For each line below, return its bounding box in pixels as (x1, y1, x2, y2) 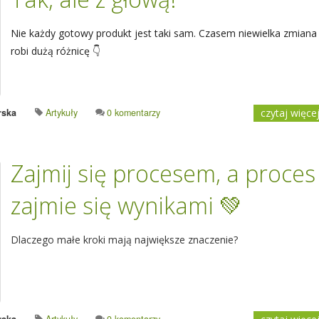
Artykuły (46, 106, 78, 119)
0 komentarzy (107, 106, 160, 119)
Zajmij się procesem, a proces (11, 158, 315, 189)
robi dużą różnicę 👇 (11, 44, 103, 58)
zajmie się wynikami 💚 (11, 190, 242, 221)
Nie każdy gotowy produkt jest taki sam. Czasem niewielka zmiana (11, 26, 317, 40)
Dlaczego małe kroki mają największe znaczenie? (11, 233, 238, 246)
